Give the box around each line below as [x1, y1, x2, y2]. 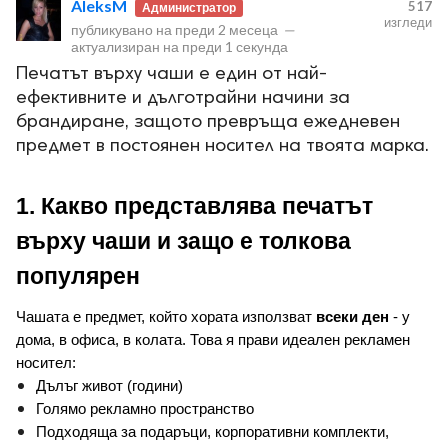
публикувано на [71, 21, 175, 39]
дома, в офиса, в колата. [16, 331, 190, 348]
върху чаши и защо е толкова [16, 228, 351, 255]
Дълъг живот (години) [36, 377, 183, 394]
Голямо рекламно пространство [36, 400, 254, 417]
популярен [16, 263, 140, 290]
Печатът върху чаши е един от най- [16, 65, 327, 85]
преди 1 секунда [182, 38, 288, 56]
